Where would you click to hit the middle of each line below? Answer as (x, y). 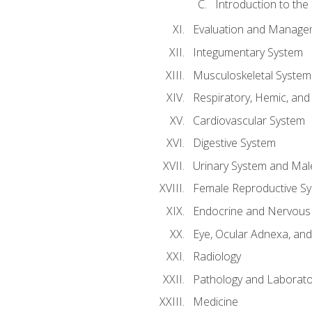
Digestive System (234, 143)
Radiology (217, 257)
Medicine (215, 302)
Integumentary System (248, 53)
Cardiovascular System (249, 120)
